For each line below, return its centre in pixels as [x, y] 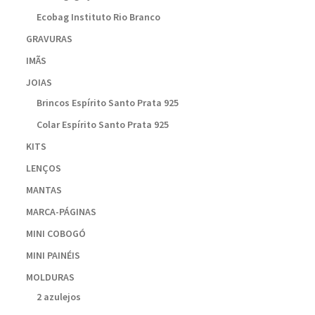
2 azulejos [59, 296]
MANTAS [44, 189]
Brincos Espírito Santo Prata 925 [108, 102]
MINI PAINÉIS [53, 255]
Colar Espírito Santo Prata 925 [103, 124]
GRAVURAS [49, 39]
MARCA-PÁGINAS [61, 211]
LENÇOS [43, 168]
